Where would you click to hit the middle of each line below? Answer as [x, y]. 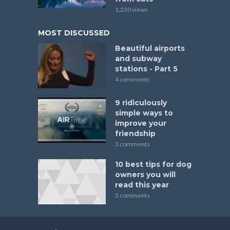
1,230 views [131, 10]
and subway [138, 59]
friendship [135, 133]
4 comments [132, 80]
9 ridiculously [141, 102]
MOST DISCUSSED [74, 33]
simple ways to [144, 113]
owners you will [145, 174]
